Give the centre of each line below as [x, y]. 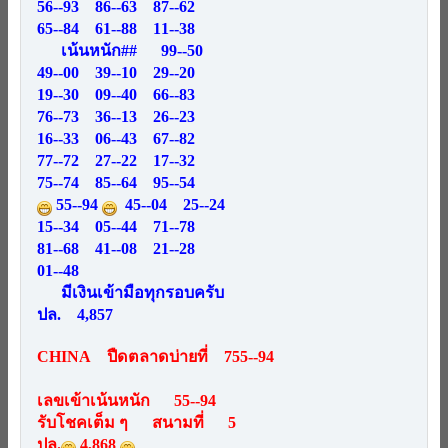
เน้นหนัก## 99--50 [120, 50]
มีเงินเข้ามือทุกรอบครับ [130, 292]
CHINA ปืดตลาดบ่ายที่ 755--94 [155, 356]
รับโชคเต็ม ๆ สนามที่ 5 [136, 422]
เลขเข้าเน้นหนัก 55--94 [126, 400]
